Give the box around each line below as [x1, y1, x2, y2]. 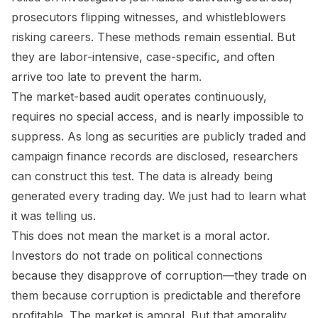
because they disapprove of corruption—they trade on [11, 268, 307, 283]
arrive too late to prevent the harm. [11, 69, 202, 84]
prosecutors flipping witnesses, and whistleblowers [11, 9, 286, 24]
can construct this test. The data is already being [11, 168, 273, 183]
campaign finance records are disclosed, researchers [11, 148, 298, 163]
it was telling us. [11, 208, 96, 223]
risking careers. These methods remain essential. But [11, 29, 295, 44]
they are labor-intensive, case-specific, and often [11, 49, 275, 64]
